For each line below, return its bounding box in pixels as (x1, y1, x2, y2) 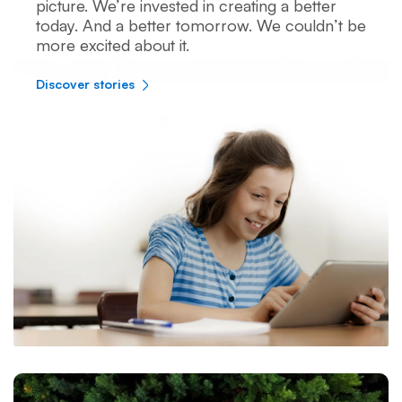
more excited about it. (36, 35, 189, 55)
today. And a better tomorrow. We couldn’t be (36, 15, 366, 35)
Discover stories (36, 76, 138, 92)
